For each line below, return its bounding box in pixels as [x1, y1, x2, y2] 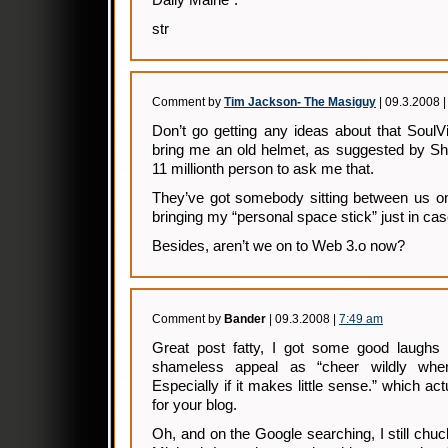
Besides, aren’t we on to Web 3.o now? [152, 238, 405, 254]
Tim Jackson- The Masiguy [224, 95, 376, 109]
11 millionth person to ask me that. [152, 161, 374, 177]
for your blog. [152, 397, 237, 413]
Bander [224, 312, 266, 326]
